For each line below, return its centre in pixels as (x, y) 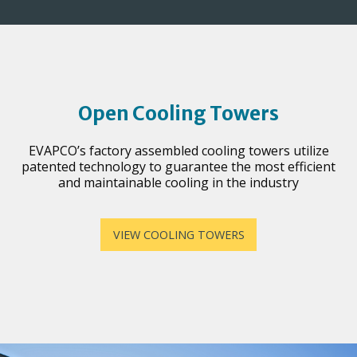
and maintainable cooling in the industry (178, 183)
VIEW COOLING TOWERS (178, 234)
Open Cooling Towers (178, 114)
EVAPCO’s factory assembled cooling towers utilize (178, 151)
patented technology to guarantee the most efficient (178, 167)
